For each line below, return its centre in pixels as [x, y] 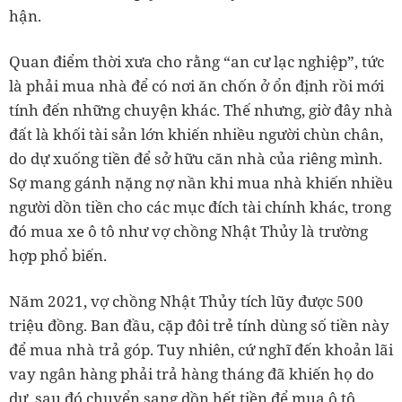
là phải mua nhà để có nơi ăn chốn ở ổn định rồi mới [197, 86]
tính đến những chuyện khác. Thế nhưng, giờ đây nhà [201, 110]
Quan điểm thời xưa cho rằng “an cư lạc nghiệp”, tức [197, 61]
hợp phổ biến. [58, 255]
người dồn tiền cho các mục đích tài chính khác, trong [200, 207]
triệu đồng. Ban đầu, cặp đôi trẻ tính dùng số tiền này [199, 325]
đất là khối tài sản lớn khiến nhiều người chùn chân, [196, 134]
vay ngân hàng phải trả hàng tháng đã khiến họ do [192, 374]
